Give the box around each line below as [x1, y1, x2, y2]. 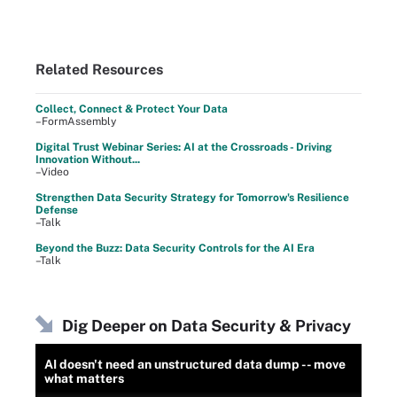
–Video [35, 165, 69, 178]
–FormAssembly [35, 114, 116, 128]
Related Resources [35, 60, 163, 78]
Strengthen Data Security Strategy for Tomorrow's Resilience [35, 191, 349, 204]
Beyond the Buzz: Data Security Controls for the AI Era [35, 241, 315, 254]
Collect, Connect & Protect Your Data [35, 102, 228, 115]
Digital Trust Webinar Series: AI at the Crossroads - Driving [35, 140, 332, 153]
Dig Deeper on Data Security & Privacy [62, 315, 351, 335]
